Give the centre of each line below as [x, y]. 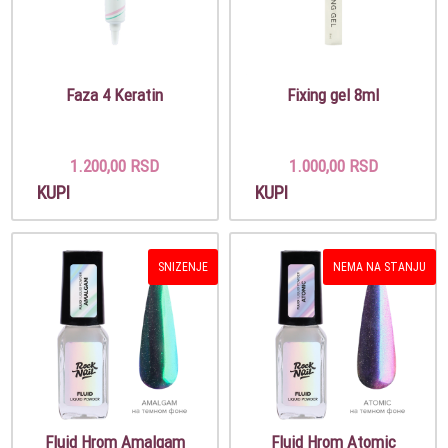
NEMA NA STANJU [379, 266]
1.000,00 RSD [333, 165]
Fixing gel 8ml [333, 94]
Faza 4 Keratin [115, 94]
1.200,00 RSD [115, 165]
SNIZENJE [182, 266]
